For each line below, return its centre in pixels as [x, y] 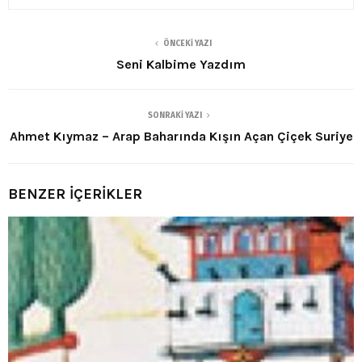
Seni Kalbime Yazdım [181, 65]
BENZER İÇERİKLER [75, 194]
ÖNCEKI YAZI [187, 44]
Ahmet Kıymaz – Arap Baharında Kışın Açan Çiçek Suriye [181, 137]
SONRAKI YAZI [175, 116]
